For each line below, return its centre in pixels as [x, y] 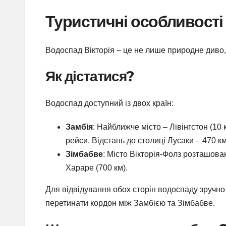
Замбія [79, 127]
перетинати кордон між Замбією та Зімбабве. [130, 203]
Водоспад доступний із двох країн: [109, 103]
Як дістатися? [90, 76]
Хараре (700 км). [97, 168]
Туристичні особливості [134, 22]
